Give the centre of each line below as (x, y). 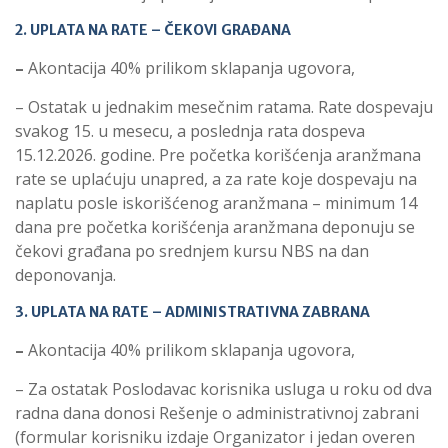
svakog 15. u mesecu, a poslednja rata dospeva (190, 130)
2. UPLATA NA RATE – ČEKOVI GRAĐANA (153, 29)
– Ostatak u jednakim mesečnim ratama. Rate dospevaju (224, 106)
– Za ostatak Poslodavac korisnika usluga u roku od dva (223, 388)
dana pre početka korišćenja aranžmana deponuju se (215, 226)
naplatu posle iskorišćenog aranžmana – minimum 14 (216, 202)
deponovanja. (65, 274)
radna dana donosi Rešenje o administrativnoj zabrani (217, 412)
